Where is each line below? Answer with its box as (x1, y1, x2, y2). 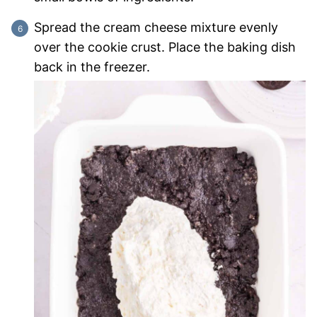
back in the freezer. (34, 59, 150, 75)
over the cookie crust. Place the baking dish (34, 40, 296, 55)
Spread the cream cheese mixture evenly (34, 20, 278, 35)
